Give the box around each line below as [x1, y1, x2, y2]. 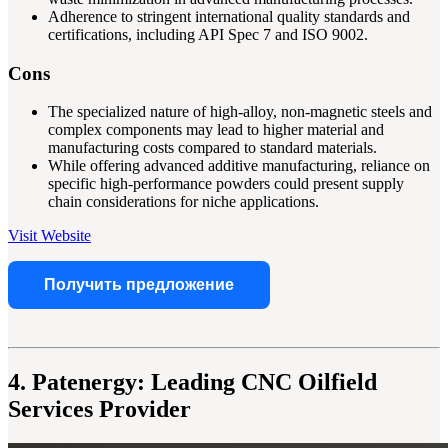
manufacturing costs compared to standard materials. [48, 139, 377, 157]
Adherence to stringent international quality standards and [48, 7, 410, 25]
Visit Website [8, 227, 91, 245]
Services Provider [8, 396, 191, 423]
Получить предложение [44, 276, 234, 294]
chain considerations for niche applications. [48, 193, 319, 211]
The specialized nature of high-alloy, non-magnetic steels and [48, 103, 432, 121]
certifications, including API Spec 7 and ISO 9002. [48, 25, 368, 43]
